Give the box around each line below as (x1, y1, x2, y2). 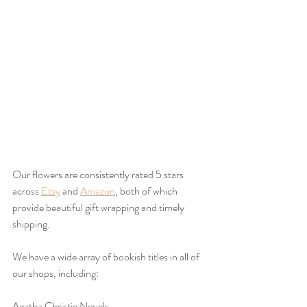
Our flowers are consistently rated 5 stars (12, 166, 186, 182)
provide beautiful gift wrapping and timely (12, 199, 186, 215)
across (12, 182, 41, 199)
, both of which (115, 182, 180, 199)
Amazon (80, 182, 115, 199)
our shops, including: (12, 265, 99, 281)
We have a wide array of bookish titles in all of (12, 248, 201, 265)
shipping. (12, 215, 50, 232)
